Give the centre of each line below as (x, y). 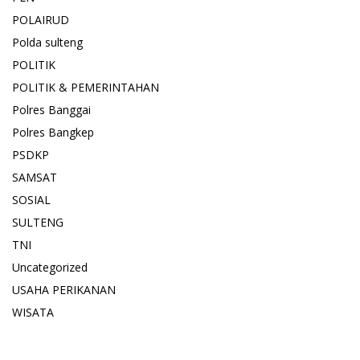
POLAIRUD (41, 20)
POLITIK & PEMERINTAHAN (86, 88)
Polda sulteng (47, 43)
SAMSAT (35, 178)
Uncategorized (50, 268)
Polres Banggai (51, 110)
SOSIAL (31, 200)
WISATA (33, 313)
